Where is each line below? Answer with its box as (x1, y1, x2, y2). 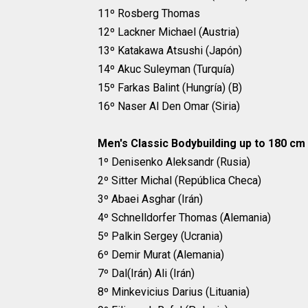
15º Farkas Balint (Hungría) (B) (98, 81, 242, 95)
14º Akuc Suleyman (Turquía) (98, 63, 234, 76)
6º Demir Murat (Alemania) (98, 248, 224, 262)
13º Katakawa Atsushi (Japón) (98, 44, 242, 58)
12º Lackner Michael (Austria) (98, 25, 239, 39)
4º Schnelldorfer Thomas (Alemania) (98, 211, 271, 225)
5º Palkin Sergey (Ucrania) (98, 230, 223, 243)
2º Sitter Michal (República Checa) (98, 174, 261, 188)
